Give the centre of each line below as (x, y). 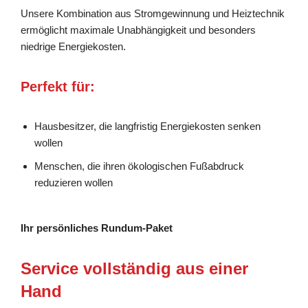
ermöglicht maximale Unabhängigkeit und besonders (138, 30)
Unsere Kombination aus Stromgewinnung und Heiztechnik (153, 13)
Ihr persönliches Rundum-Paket (97, 228)
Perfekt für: (58, 86)
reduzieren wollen (74, 182)
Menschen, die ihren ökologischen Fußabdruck (139, 166)
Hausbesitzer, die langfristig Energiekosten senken (147, 126)
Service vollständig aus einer (134, 268)
